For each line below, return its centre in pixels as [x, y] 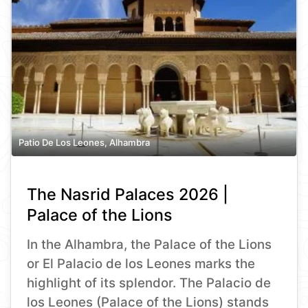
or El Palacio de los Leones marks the [141, 263]
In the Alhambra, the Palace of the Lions [150, 244]
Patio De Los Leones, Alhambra [84, 142]
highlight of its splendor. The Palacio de [149, 283]
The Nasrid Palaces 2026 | [128, 194]
